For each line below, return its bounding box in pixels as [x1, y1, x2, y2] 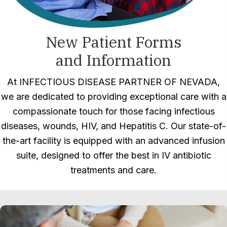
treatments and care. [70, 164, 157, 175]
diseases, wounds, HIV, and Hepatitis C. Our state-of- [1, 120, 226, 131]
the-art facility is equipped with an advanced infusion [2, 135, 225, 146]
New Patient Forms [46, 31, 181, 52]
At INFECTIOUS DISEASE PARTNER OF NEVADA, [7, 76, 220, 87]
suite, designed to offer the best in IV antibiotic [16, 149, 211, 161]
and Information [56, 50, 171, 70]
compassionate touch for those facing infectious [12, 105, 215, 117]
